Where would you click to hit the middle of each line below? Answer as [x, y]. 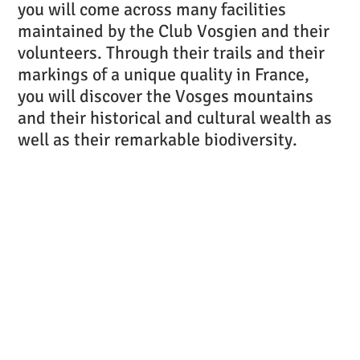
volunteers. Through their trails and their [171, 53]
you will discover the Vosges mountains [166, 96]
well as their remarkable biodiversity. [157, 140]
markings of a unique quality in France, [164, 75]
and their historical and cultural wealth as [175, 118]
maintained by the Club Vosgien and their [174, 31]
